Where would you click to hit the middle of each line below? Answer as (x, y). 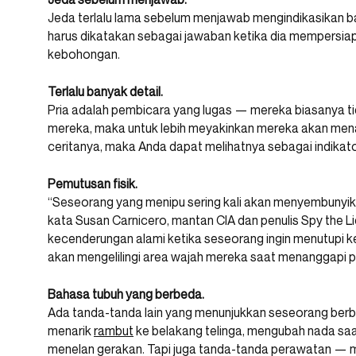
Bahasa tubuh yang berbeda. (126, 294)
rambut (114, 331)
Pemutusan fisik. (93, 184)
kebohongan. (84, 54)
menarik (71, 331)
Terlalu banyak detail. (105, 92)
